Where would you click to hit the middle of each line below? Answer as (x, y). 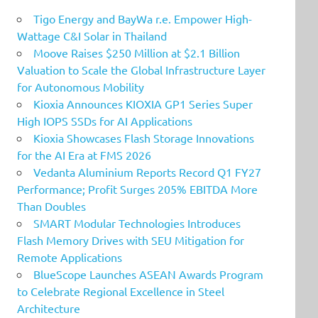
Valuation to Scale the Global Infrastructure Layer (141, 69)
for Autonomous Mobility (81, 86)
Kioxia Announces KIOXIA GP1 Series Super (143, 103)
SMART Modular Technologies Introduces (137, 223)
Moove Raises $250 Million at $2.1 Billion (137, 52)
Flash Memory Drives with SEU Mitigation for (131, 240)
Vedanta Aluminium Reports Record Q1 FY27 (147, 171)
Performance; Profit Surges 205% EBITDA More (137, 188)
